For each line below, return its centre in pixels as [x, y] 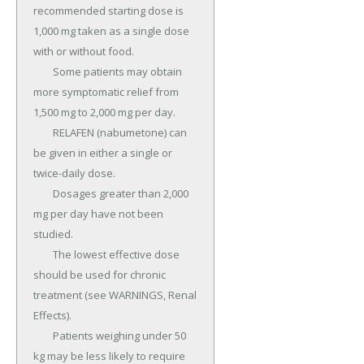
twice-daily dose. [74, 173]
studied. [53, 234]
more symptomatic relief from [106, 92]
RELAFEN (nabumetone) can [43, 133]
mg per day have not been [98, 214]
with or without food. [84, 52]
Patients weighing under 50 [43, 336]
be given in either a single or [103, 153]
